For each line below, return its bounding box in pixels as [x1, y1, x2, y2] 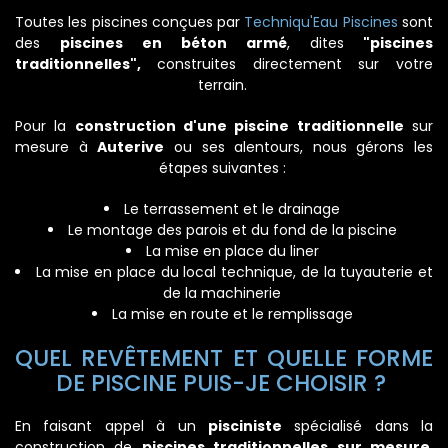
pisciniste [207, 416, 282, 436]
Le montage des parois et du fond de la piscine [67, 220, 401, 240]
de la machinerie [163, 283, 285, 303]
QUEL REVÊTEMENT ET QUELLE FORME [15, 342, 433, 374]
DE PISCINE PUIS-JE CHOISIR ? [56, 367, 392, 399]
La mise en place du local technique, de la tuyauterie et [35, 262, 434, 282]
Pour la [15, 116, 75, 136]
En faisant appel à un [15, 416, 208, 436]
